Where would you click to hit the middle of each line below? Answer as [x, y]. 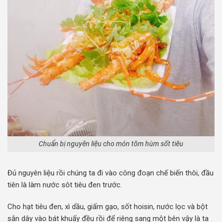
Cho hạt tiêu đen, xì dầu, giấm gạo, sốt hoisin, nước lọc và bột [108, 206]
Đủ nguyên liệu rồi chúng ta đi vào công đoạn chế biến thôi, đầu [111, 173]
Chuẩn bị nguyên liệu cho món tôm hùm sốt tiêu [111, 144]
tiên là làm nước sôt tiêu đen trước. [65, 185]
